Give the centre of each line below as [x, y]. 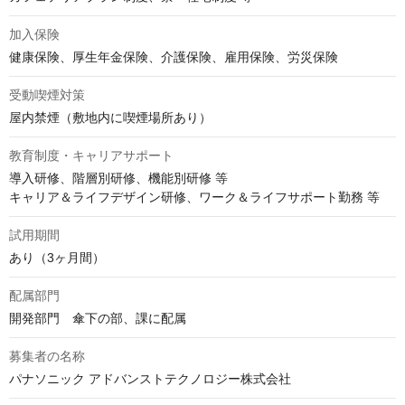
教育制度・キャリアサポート [91, 155]
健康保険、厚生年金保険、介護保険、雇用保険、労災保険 [174, 57]
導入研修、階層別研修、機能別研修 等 [118, 178]
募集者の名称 [47, 356]
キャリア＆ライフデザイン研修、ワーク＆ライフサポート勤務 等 [194, 197]
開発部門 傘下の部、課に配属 [98, 318]
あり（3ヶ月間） [57, 258]
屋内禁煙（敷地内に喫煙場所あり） [110, 118]
